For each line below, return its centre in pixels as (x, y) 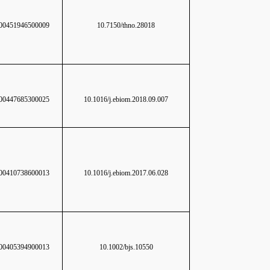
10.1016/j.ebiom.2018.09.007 (126, 99)
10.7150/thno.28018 (126, 25)
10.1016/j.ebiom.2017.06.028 (126, 173)
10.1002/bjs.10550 (126, 247)
